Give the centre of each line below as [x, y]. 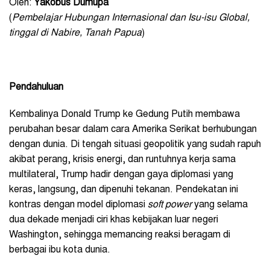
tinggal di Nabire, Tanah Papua [75, 33]
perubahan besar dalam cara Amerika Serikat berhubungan [133, 129]
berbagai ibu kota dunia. [60, 250]
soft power [170, 205]
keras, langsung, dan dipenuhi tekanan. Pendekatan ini [124, 190]
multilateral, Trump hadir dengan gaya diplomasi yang [121, 174]
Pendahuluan [36, 87]
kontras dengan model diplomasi [78, 205]
